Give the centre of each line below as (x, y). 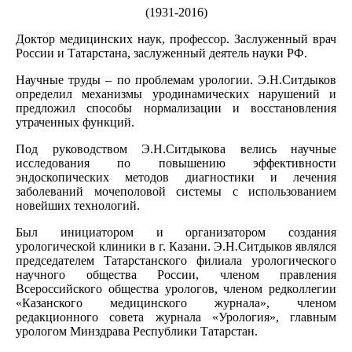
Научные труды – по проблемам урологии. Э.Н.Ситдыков (176, 79)
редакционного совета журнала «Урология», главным (176, 317)
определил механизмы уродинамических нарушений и (176, 93)
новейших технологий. (78, 205)
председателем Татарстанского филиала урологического (176, 260)
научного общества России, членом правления (176, 274)
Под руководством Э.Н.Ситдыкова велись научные (176, 148)
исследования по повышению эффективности (176, 163)
